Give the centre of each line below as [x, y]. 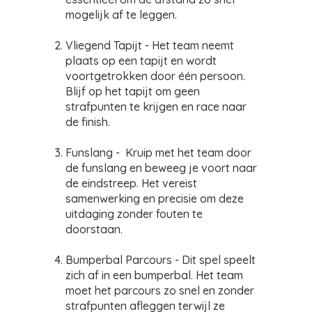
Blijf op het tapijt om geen [133, 91]
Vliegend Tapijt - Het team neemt [150, 45]
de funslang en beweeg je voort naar [161, 168]
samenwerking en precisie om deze [155, 198]
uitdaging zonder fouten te [134, 214]
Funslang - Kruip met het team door [158, 153]
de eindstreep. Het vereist [131, 183]
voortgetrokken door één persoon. [155, 76]
